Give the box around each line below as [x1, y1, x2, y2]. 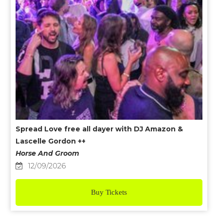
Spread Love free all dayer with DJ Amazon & [16, 125, 183, 133]
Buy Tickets [91, 188, 127, 196]
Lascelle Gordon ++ [16, 137, 86, 145]
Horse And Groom [16, 149, 80, 158]
